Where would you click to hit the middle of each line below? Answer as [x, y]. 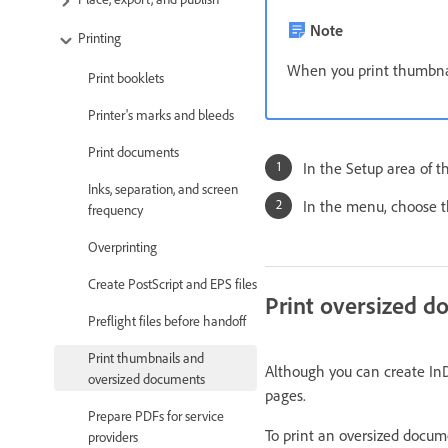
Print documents [133, 151]
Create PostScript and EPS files [172, 283]
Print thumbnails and [146, 357]
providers [113, 436]
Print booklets [126, 77]
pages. [285, 394]
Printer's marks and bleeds [161, 114]
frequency [115, 209]
